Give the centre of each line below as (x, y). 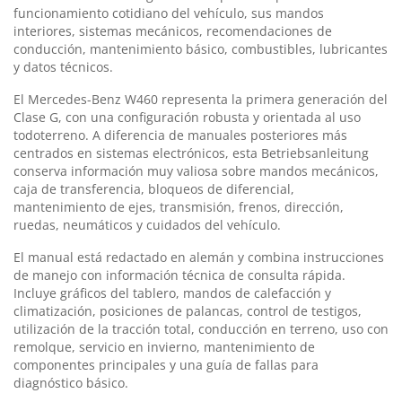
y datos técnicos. (63, 66)
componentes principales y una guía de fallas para (166, 364)
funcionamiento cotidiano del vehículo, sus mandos (169, 13)
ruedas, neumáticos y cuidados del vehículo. (147, 224)
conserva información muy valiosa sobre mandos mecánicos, (196, 170)
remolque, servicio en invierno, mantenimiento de (164, 346)
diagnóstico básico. (71, 382)
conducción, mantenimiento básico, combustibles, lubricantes (201, 48)
